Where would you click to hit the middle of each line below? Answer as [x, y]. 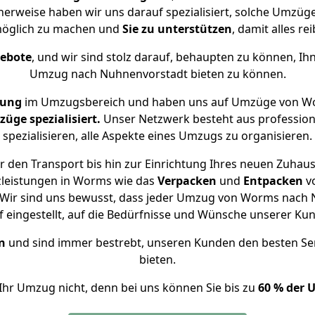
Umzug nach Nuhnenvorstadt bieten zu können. [157, 74]
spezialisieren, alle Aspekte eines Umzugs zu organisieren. [157, 136]
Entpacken [273, 181]
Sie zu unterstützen [177, 29]
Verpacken [187, 181]
